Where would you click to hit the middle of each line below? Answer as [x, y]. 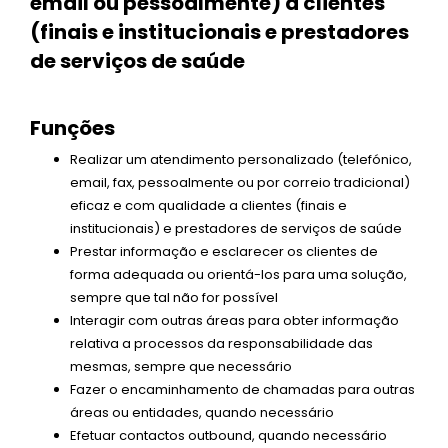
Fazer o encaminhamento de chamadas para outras [242, 389]
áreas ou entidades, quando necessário [202, 412]
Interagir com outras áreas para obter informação [234, 320]
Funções [72, 127]
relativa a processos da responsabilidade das [221, 343]
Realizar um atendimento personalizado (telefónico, [241, 159]
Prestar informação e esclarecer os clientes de [224, 251]
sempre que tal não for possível [174, 297]
